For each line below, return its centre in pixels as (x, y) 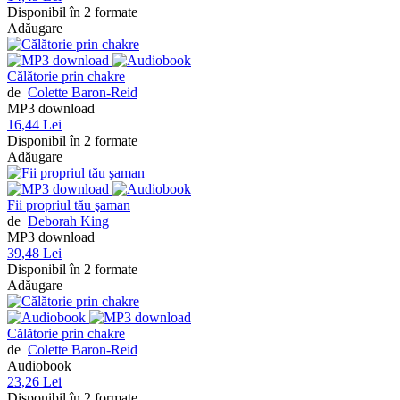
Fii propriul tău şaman (69, 205)
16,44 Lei (34, 125)
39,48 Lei (34, 253)
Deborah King (68, 221)
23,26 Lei (34, 382)
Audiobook (39, 366)
